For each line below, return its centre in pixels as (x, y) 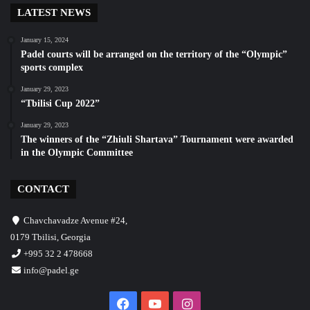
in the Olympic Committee (77, 153)
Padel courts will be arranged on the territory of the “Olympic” (154, 54)
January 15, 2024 (45, 40)
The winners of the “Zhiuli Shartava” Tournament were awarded (157, 139)
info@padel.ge (51, 270)
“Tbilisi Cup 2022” (60, 103)
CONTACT (43, 189)
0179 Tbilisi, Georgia (51, 237)
